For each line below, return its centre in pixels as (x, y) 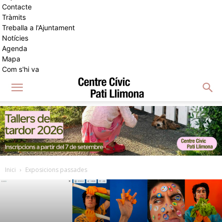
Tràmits (14, 17)
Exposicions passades (56, 170)
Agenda (15, 48)
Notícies (15, 38)
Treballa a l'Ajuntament (38, 28)
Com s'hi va (21, 69)
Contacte (17, 7)
